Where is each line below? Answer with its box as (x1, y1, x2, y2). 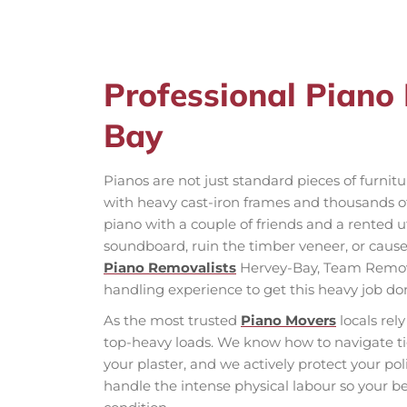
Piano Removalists (104, 259, 236, 277)
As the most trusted (104, 312, 241, 330)
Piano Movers (241, 312, 336, 330)
